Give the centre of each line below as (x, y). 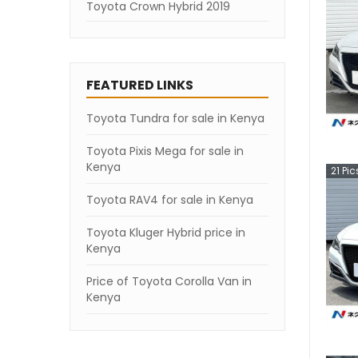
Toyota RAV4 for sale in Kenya (170, 200)
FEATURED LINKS (140, 85)
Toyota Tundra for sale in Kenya (175, 118)
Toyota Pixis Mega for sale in (165, 151)
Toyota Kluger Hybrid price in (166, 233)
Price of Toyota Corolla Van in (169, 281)
